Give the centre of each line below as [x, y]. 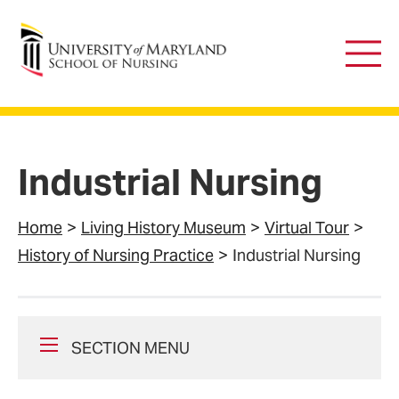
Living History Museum [163, 228]
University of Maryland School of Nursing [166, 32]
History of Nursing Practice [116, 255]
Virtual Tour [307, 228]
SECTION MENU [130, 348]
